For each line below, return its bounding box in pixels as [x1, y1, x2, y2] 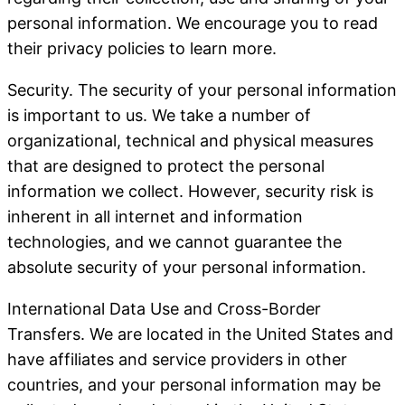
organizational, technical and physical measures [7, 131, 373, 150]
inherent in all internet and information [7, 207, 303, 226]
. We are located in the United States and [80, 325, 393, 344]
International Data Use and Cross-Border [7, 299, 321, 318]
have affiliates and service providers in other [7, 350, 347, 369]
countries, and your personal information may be [7, 375, 381, 394]
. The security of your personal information [69, 80, 397, 99]
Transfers [7, 325, 80, 344]
